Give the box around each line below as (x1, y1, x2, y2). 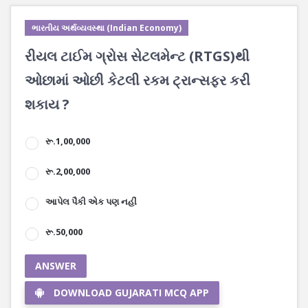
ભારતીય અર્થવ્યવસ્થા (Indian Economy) (32, 22, 181, 34)
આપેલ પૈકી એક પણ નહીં (45, 195, 137, 208)
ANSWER (35, 259, 76, 272)
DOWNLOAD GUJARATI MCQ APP (54, 286, 209, 299)
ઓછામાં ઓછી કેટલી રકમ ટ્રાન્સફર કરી (25, 71, 250, 89)
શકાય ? (25, 95, 69, 113)
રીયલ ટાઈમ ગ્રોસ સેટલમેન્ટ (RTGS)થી (25, 47, 250, 65)
